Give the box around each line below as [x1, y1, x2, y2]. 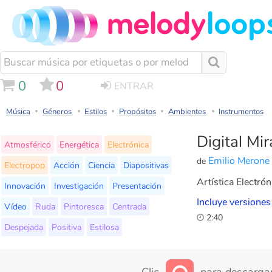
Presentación [112, 180, 161, 192]
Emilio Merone [208, 154, 270, 168]
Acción [53, 159, 80, 172]
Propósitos [118, 106, 156, 117]
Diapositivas [123, 159, 169, 172]
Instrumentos [218, 106, 263, 117]
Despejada [4, 221, 43, 234]
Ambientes [168, 106, 206, 117]
